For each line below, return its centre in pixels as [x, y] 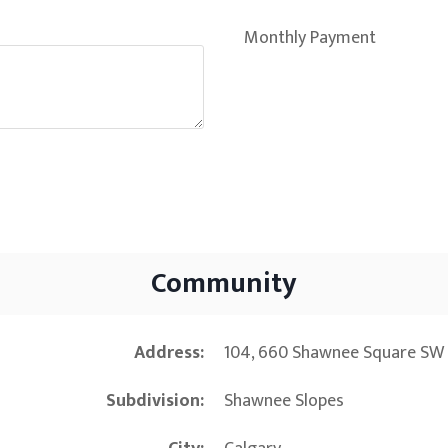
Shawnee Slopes [284, 401]
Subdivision [153, 401]
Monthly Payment [310, 38]
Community [224, 284]
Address [167, 353]
